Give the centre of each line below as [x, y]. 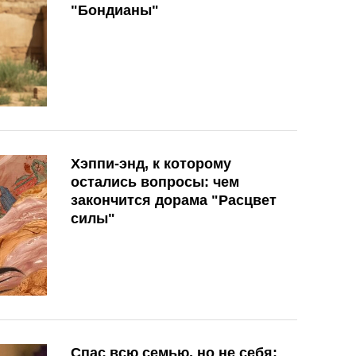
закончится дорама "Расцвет [174, 200]
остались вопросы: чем [155, 182]
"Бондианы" [115, 11]
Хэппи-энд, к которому [151, 163]
